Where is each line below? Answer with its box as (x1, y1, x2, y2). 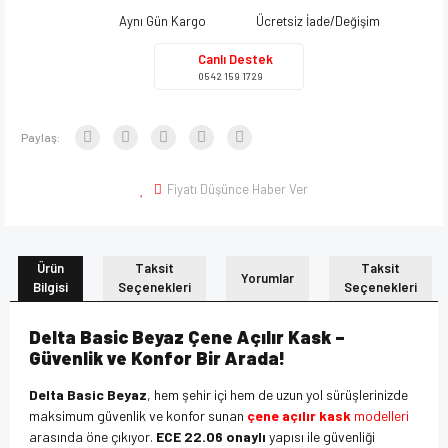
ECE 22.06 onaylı (156, 427, 266, 445)
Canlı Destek (198, 50, 273, 67)
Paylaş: (21, 129, 60, 144)
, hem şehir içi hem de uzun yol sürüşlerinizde (147, 385, 408, 403)
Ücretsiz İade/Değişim (255, 12, 380, 29)
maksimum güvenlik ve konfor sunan (29, 406, 247, 424)
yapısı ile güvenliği (266, 427, 375, 445)
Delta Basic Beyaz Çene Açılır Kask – (29, 325, 345, 348)
